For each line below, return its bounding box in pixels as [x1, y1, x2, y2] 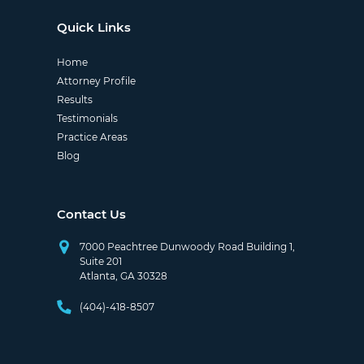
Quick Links [56, 19, 131, 35]
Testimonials [56, 111, 118, 124]
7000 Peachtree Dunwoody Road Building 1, [79, 240, 295, 253]
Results [56, 93, 93, 106]
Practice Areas [56, 130, 128, 143]
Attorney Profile [56, 74, 136, 87]
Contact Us [56, 206, 126, 222]
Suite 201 [79, 254, 122, 267]
